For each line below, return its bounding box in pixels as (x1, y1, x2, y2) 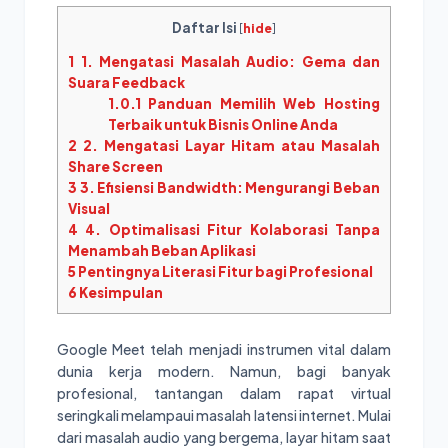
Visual (68, 199, 110, 217)
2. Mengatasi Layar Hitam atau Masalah (77, 136, 380, 154)
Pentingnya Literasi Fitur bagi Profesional (76, 262, 373, 280)
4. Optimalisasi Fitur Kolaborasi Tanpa (78, 220, 380, 238)
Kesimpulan (77, 283, 163, 301)
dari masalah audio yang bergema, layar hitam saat (57, 427, 391, 446)
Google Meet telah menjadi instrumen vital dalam (57, 339, 391, 358)
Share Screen (68, 157, 163, 175)
